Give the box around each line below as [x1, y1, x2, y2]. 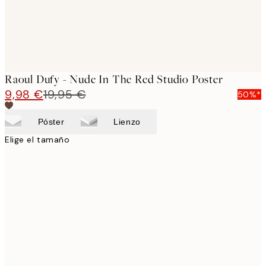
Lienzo [113, 117, 141, 126]
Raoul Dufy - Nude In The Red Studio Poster [5, 72, 223, 87]
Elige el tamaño [5, 134, 70, 145]
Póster [37, 117, 65, 126]
